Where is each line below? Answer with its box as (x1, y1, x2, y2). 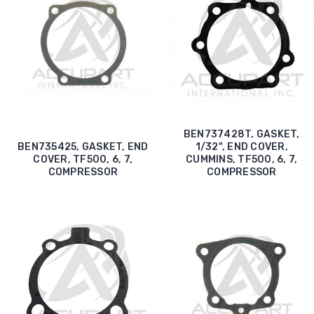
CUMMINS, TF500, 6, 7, (186, 153, 298, 166)
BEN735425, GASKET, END (18, 141, 149, 153)
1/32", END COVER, (195, 141, 288, 153)
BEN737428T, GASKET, (183, 128, 300, 141)
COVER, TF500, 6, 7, (33, 153, 133, 166)
